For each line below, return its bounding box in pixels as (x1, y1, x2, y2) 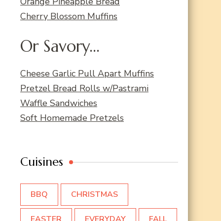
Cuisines (20, 154, 63, 170)
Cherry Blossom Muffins (20, 10, 117, 22)
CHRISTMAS (71, 189, 118, 200)
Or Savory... (20, 36, 100, 56)
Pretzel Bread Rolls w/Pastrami (20, 82, 148, 95)
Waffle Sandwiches (20, 97, 97, 110)
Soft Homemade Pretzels (20, 112, 124, 124)
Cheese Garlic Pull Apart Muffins (20, 68, 154, 80)
